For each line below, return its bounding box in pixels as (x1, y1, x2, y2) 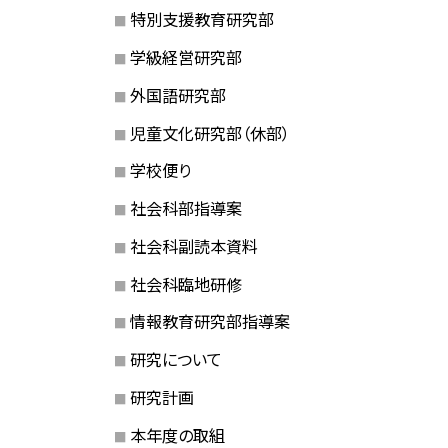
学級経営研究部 (129, 45, 242, 70)
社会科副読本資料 (129, 233, 258, 258)
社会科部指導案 (129, 196, 242, 221)
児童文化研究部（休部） (129, 120, 290, 145)
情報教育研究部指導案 (129, 309, 290, 334)
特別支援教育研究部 (129, 7, 274, 32)
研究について (129, 347, 222, 372)
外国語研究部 (129, 82, 226, 107)
